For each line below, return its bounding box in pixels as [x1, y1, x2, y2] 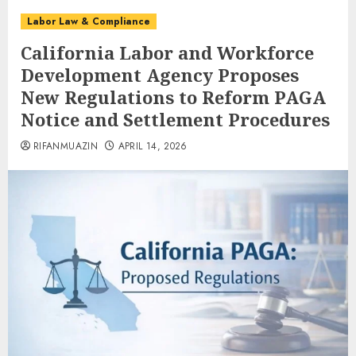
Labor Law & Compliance [27, 14, 150, 29]
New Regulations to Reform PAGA [21, 85, 326, 110]
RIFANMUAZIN [33, 139, 98, 154]
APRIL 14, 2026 [118, 139, 188, 154]
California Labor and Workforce [21, 41, 314, 65]
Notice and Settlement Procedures [21, 107, 330, 132]
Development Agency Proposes [21, 63, 299, 87]
